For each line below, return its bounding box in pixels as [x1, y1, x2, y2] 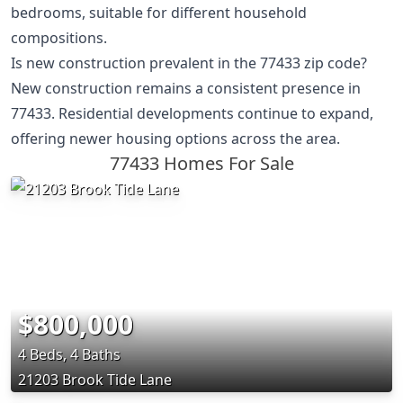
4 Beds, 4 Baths [18, 345, 121, 365]
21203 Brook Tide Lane [18, 370, 172, 390]
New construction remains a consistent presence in [11, 78, 361, 99]
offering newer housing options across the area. [11, 129, 340, 149]
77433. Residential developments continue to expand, [11, 103, 373, 124]
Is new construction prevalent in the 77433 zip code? [11, 53, 367, 74]
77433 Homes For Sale [109, 151, 294, 176]
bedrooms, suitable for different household [11, 3, 307, 23]
